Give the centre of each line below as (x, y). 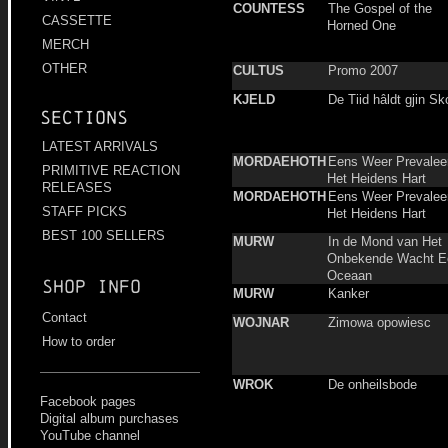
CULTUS (258, 70)
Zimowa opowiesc (379, 322)
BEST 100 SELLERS (103, 236)
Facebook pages (88, 402)
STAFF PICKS (84, 212)
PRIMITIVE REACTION (111, 171)
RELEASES (77, 188)
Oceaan (349, 275)
